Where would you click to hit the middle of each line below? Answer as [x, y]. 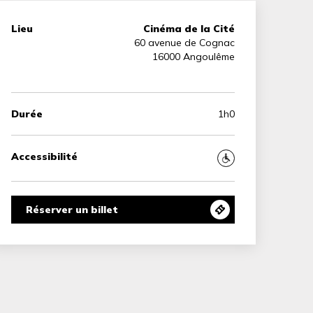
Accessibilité [44, 156]
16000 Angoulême [194, 56]
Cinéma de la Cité [189, 28]
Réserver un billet [72, 209]
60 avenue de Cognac [184, 42]
